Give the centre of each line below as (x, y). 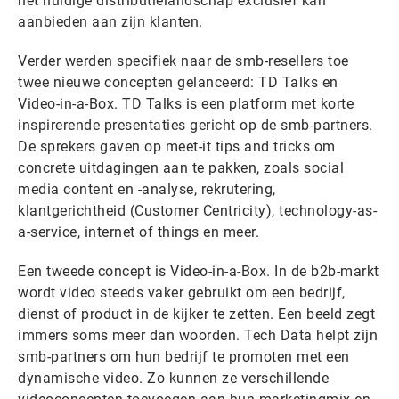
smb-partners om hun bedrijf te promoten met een (184, 357)
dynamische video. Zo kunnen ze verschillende (173, 379)
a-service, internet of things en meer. (138, 232)
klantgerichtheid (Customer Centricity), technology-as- (197, 211)
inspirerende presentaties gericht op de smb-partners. (195, 126)
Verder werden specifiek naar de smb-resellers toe (183, 61)
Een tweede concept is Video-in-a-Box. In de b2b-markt (199, 272)
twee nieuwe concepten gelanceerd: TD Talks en (178, 83)
